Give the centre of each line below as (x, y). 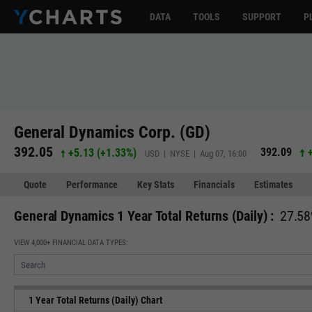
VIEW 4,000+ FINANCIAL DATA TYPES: (71, 243)
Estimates (273, 185)
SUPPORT (262, 17)
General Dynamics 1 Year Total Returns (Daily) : (144, 216)
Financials (214, 185)
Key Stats (156, 185)
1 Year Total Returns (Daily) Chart (95, 300)
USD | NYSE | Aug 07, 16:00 (196, 153)
